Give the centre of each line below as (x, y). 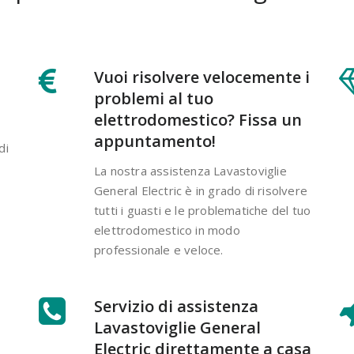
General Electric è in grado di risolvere (201, 190)
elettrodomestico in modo (167, 230)
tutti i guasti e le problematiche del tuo (203, 210)
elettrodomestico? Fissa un (198, 119)
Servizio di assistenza (176, 306)
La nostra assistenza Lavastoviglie (190, 170)
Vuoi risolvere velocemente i (202, 77)
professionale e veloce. (159, 249)
